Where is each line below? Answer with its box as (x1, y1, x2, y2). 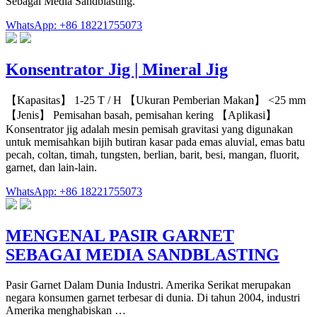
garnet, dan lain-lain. (6, 161, 97, 173)
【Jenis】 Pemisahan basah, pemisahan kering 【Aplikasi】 (6, 108, 277, 121)
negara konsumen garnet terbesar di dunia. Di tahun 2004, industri (6, 291, 300, 304)
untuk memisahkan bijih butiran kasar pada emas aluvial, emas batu (6, 135, 305, 148)
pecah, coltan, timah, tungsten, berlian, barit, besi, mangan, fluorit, (6, 148, 299, 161)
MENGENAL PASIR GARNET (6, 226, 234, 245)
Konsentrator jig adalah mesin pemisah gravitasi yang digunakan (6, 122, 293, 135)
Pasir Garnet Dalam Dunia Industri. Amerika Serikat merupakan (6, 278, 291, 291)
